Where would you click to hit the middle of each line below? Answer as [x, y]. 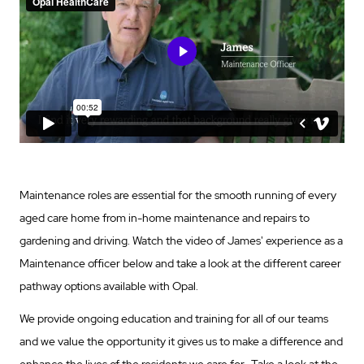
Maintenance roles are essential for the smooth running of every [178, 195]
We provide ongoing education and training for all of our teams [174, 318]
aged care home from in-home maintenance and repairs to [165, 217]
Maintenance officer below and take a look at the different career [180, 263]
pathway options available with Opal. [109, 286]
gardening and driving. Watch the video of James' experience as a [181, 240]
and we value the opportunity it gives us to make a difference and [181, 341]
